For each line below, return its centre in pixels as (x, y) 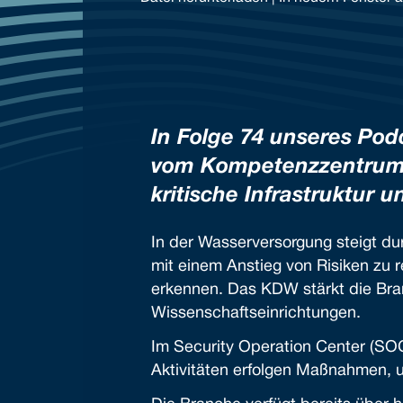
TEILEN (187, 33)
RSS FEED (196, 51)
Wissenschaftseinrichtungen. (256, 313)
